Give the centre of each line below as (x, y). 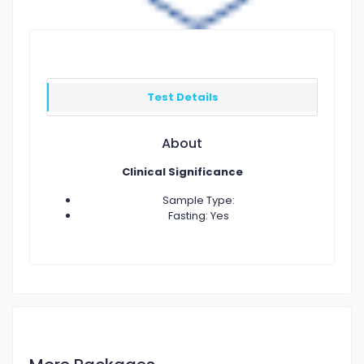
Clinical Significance (182, 172)
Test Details (183, 97)
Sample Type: (198, 200)
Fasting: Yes (198, 216)
